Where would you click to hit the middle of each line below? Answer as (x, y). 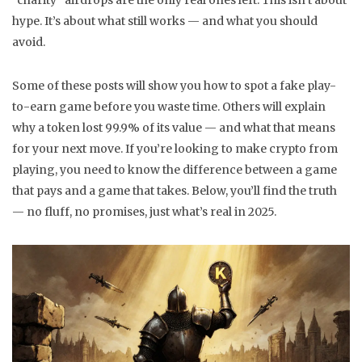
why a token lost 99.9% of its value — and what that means (174, 128)
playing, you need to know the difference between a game (175, 170)
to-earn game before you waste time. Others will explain (169, 107)
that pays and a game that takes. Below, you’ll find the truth (175, 191)
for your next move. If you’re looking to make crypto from (175, 149)
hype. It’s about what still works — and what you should (165, 21)
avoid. (29, 42)
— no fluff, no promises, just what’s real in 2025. (144, 212)
